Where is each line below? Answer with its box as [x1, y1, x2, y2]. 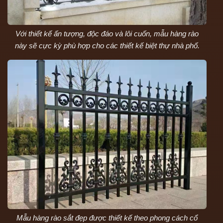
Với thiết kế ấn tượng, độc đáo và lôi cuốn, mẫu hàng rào [15, 29, 199, 38]
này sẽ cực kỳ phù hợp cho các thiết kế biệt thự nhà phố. [14, 41, 200, 50]
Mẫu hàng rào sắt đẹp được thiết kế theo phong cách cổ [16, 213, 198, 222]
